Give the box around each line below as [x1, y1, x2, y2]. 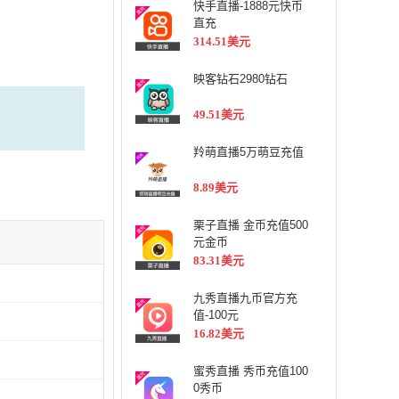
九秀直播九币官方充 [193, 291, 297, 305]
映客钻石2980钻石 [193, 72, 288, 85]
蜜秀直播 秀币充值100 [193, 364, 308, 378]
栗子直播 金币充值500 [193, 218, 308, 232]
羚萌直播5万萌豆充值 [193, 145, 304, 159]
